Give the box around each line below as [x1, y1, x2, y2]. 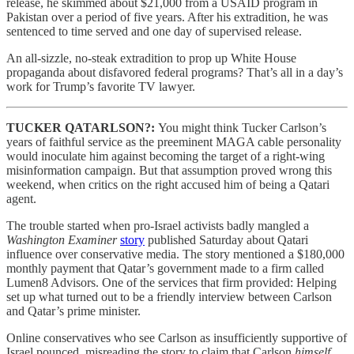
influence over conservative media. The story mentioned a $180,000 [6, 247, 345, 262]
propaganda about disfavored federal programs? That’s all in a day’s [6, 66, 343, 80]
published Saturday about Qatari [145, 233, 308, 247]
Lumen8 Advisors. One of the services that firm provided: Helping [6, 276, 337, 290]
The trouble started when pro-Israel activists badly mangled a [6, 219, 309, 233]
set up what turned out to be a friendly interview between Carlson [6, 290, 332, 304]
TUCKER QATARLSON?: [6, 121, 158, 135]
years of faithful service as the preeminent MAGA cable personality [6, 135, 341, 149]
